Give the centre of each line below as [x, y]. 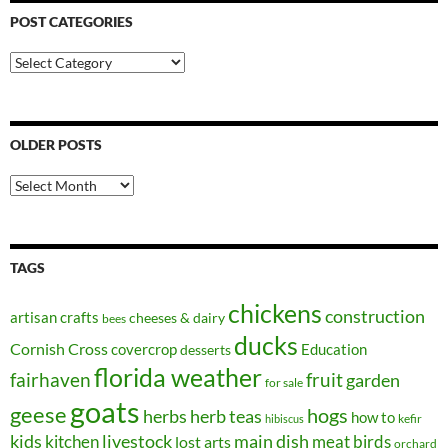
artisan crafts [54, 317]
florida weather [178, 377]
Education [334, 349]
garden [373, 381]
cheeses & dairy [177, 318]
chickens [275, 313]
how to [373, 417]
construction [375, 317]
